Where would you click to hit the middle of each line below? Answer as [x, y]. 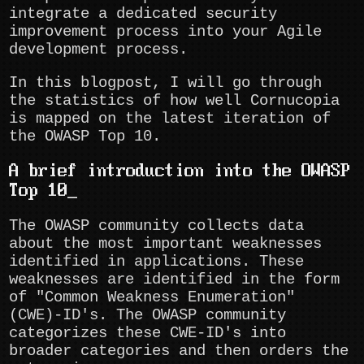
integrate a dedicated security [143, 14]
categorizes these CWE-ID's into [148, 334]
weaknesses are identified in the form [175, 280]
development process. [99, 50]
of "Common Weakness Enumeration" [152, 298]
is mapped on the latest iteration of [170, 119]
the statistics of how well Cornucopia [175, 101]
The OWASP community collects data [157, 226]
